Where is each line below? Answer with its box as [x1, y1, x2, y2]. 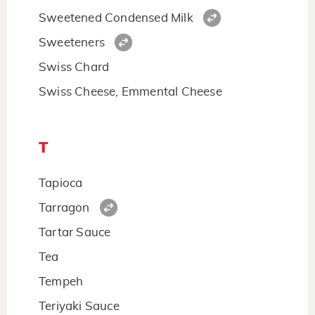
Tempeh [39, 276, 84, 288]
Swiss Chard [39, 61, 110, 73]
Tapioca [39, 177, 83, 189]
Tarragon [39, 202, 90, 214]
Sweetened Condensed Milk [39, 12, 193, 24]
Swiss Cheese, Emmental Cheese [39, 86, 222, 98]
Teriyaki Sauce [39, 300, 120, 312]
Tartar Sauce [39, 226, 111, 238]
